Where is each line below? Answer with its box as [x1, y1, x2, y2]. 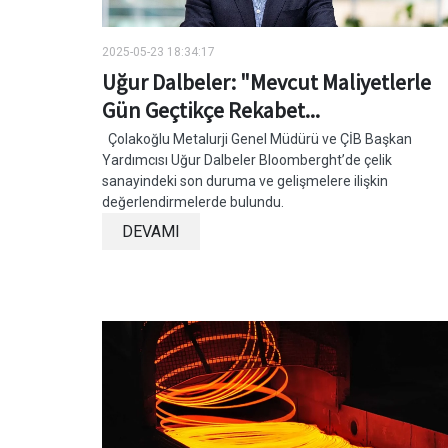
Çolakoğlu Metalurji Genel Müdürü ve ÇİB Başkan [102, 130, 412, 147]
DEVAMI [122, 221, 180, 241]
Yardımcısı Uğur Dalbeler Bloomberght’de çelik [102, 151, 392, 168]
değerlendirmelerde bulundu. [102, 193, 290, 210]
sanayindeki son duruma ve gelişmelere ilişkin [102, 172, 388, 189]
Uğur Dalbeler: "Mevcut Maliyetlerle [102, 67, 431, 96]
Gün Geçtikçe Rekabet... [102, 95, 320, 124]
